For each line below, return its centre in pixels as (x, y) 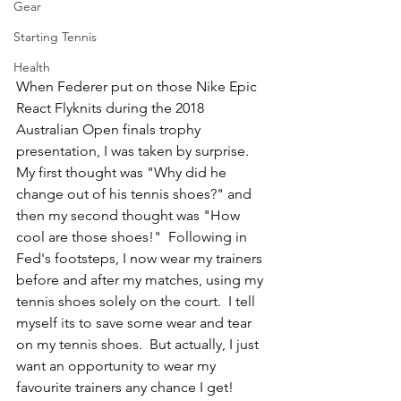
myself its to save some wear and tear (136, 322)
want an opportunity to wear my (118, 365)
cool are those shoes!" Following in (133, 236)
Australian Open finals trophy (110, 129)
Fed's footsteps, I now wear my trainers (141, 258)
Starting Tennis (55, 37)
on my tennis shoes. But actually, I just (139, 344)
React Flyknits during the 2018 (112, 107)
